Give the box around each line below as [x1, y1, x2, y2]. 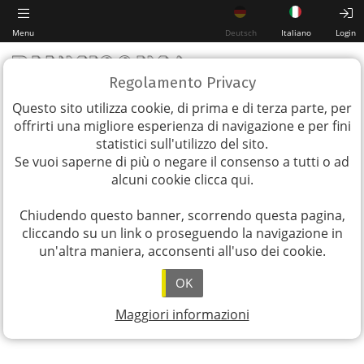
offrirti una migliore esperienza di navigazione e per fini [13, 117, 351, 135]
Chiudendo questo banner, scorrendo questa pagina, [19, 206, 345, 224]
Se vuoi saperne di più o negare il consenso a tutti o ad [15, 153, 349, 171]
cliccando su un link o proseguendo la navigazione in [21, 224, 343, 242]
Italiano [281, 27, 311, 38]
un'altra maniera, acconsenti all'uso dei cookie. [38, 242, 326, 260]
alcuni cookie [110, 171, 194, 188]
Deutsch [225, 27, 257, 38]
